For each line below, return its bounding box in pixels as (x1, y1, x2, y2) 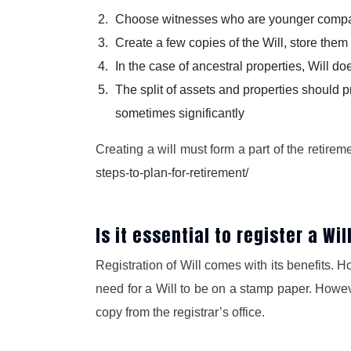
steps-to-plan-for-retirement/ (96, 166, 248, 180)
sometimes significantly (115, 107, 244, 121)
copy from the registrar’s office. (96, 306, 265, 320)
